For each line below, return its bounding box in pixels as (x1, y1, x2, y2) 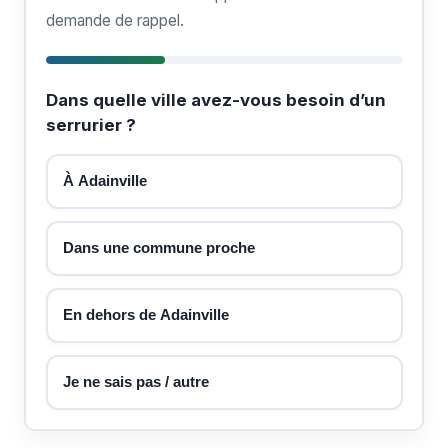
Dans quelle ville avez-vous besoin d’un (45, 89, 386, 110)
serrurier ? (45, 114, 136, 135)
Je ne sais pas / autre (63, 373, 209, 390)
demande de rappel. (45, 10, 184, 30)
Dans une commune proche (63, 239, 255, 256)
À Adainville (63, 172, 147, 189)
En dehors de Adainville (63, 306, 229, 323)
